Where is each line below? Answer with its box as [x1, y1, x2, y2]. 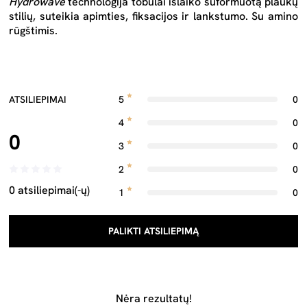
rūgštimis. [9, 23, 58, 38]
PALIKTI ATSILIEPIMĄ [108, 225, 199, 237]
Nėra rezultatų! [115, 291, 192, 306]
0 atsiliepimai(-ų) [9, 183, 90, 197]
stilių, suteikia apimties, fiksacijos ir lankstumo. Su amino [9, 9, 298, 23]
